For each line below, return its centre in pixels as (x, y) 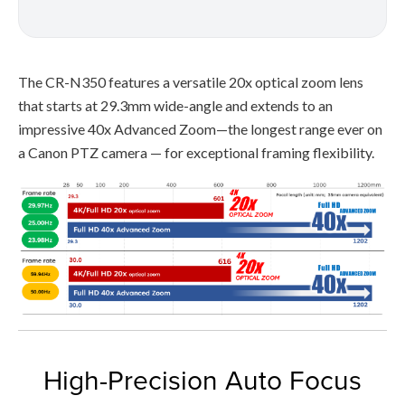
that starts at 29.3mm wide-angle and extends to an (175, 105)
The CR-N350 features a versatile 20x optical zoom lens (191, 81)
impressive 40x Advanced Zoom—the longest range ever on (200, 128)
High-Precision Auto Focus (202, 380)
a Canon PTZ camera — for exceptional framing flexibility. (196, 152)
